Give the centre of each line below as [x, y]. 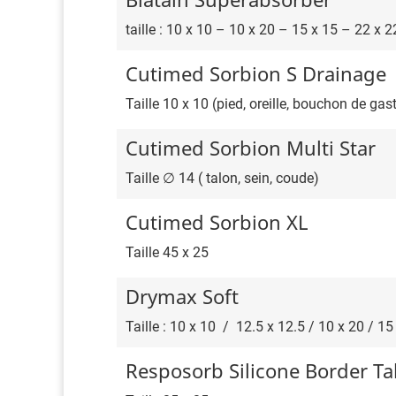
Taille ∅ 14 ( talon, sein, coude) [222, 179]
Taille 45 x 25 [167, 253]
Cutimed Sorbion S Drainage [256, 74]
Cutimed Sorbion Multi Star [251, 148]
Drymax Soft [182, 297]
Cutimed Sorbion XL [217, 222]
